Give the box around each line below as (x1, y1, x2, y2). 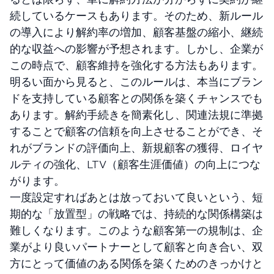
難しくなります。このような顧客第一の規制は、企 (10, 223, 263, 237)
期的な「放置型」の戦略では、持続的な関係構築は (10, 206, 263, 221)
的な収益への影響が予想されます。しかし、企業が (10, 41, 263, 56)
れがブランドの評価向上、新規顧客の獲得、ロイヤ (10, 140, 263, 155)
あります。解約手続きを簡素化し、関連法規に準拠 (10, 107, 263, 122)
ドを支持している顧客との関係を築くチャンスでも (10, 91, 263, 105)
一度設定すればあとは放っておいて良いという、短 (10, 190, 263, 204)
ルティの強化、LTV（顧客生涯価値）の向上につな (10, 157, 261, 171)
